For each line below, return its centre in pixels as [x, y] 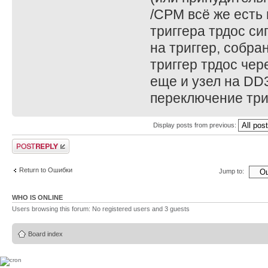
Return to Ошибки [46, 170]
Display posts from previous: [196, 125]
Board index [45, 234]
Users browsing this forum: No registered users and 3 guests [101, 209]
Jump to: [232, 171]
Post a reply [29, 143]
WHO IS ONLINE [37, 198]
